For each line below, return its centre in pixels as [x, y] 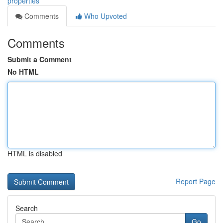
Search [27, 208]
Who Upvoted [105, 16]
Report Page [196, 181]
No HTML [23, 72]
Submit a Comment [40, 59]
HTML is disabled [35, 153]
